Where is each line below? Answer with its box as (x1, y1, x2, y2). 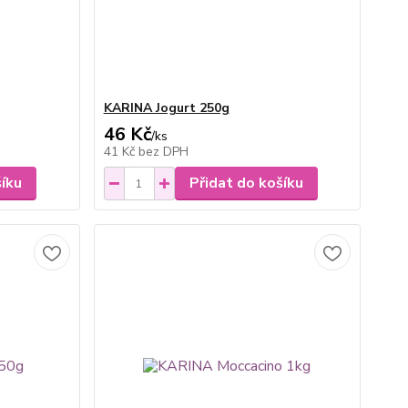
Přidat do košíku (189, 173, 303, 193)
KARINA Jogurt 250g (103, 99, 229, 117)
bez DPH (138, 143, 189, 160)
